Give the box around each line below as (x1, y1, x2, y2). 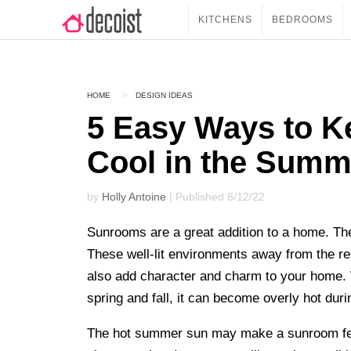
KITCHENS (198, 14, 252, 25)
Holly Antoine (102, 190, 166, 203)
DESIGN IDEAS (136, 91, 193, 100)
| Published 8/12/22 (166, 190, 265, 203)
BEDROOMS (272, 14, 333, 25)
